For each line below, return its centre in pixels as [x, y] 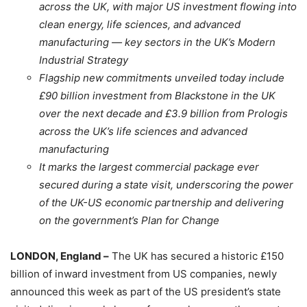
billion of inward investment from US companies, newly [144, 273]
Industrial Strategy [84, 60]
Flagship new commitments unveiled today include [162, 77]
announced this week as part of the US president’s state [146, 291]
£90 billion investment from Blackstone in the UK [157, 95]
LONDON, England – [60, 256]
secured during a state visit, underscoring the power [166, 184]
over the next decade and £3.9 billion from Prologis [163, 113]
